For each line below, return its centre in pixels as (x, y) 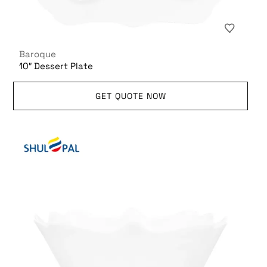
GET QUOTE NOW (131, 96)
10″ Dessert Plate (56, 66)
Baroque (38, 54)
